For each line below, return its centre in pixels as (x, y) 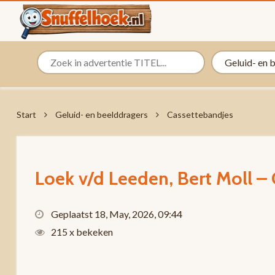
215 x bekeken (81, 232)
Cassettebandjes (200, 114)
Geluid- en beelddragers (101, 114)
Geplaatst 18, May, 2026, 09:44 (115, 214)
